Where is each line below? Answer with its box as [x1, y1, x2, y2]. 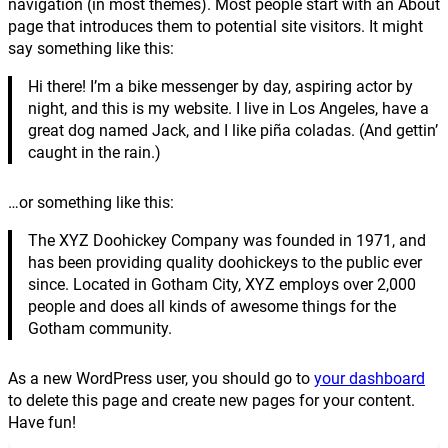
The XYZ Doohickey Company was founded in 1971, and [28, 231, 426, 251]
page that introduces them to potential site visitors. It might [8, 17, 423, 37]
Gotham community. [28, 319, 172, 339]
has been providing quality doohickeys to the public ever [28, 253, 422, 273]
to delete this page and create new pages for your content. [8, 391, 415, 411]
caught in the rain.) [28, 143, 161, 163]
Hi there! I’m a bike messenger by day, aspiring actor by [28, 77, 413, 97]
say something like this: [8, 39, 174, 59]
